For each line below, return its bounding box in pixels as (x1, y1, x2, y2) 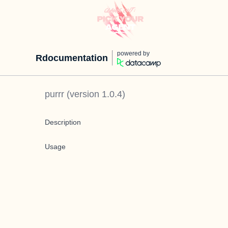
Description (45, 118, 81, 126)
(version (64, 89, 102, 99)
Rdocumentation (36, 53, 108, 63)
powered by (117, 50, 150, 57)
